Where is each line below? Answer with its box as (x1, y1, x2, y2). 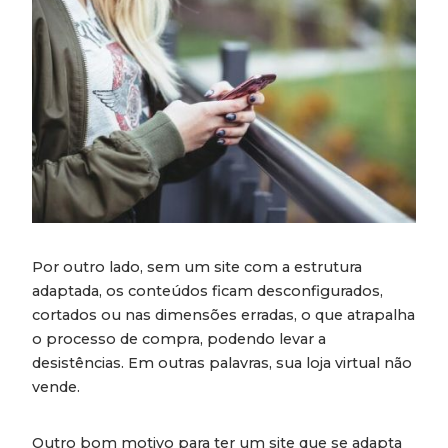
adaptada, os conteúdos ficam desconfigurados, (32, 282, 383, 301)
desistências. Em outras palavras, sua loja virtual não (32, 354, 412, 373)
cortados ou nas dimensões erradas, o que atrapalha (32, 306, 415, 325)
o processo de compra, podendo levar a (32, 330, 326, 349)
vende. (32, 378, 80, 397)
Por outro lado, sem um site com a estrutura (32, 258, 362, 277)
